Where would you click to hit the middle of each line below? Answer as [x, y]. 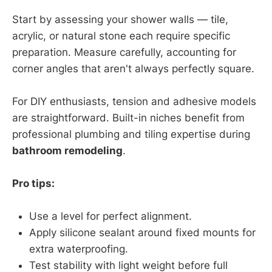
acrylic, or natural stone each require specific [121, 36]
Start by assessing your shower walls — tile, [120, 19]
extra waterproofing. [79, 249]
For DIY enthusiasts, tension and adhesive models [134, 101]
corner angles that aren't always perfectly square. [133, 68]
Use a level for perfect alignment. [110, 216]
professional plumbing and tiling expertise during [131, 134]
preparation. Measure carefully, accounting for [124, 52]
